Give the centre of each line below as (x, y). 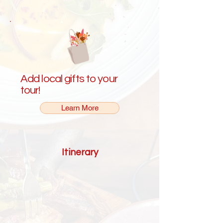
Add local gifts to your (69, 79)
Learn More (80, 108)
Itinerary (80, 153)
